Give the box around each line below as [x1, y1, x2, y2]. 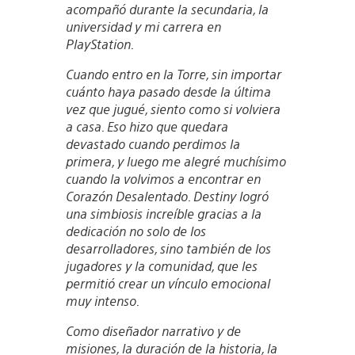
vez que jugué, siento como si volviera [65, 100, 281, 117]
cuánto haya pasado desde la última [65, 82, 271, 100]
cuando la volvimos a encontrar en [65, 170, 261, 187]
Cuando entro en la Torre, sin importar [65, 65, 281, 82]
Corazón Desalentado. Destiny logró [65, 187, 269, 204]
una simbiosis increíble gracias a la [65, 204, 261, 222]
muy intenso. [65, 292, 139, 309]
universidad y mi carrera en [65, 17, 221, 35]
